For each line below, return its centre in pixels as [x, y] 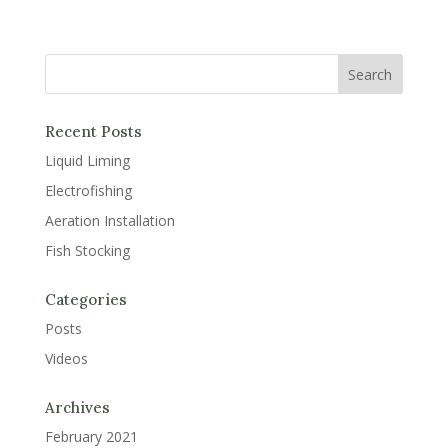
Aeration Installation [109, 220]
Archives [77, 407]
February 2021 [91, 436]
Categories [85, 299]
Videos [66, 358]
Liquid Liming [87, 160]
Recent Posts [93, 131]
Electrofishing [88, 190]
